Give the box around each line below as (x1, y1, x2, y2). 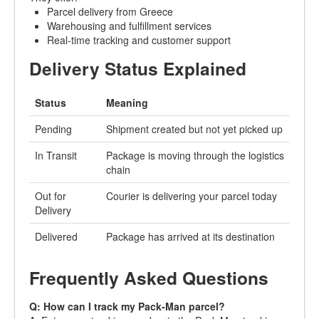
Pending (35, 122, 72, 136)
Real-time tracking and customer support (47, 33, 231, 47)
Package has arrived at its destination (106, 229, 275, 244)
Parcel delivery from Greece (47, 4, 173, 19)
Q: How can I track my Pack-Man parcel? (29, 299, 225, 313)
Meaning (106, 95, 148, 110)
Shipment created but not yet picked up (106, 122, 283, 136)
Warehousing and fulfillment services (47, 19, 211, 33)
